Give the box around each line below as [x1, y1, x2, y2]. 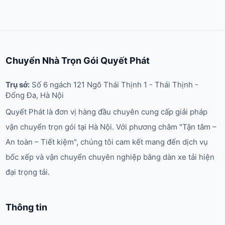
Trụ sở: [6, 80, 30, 90]
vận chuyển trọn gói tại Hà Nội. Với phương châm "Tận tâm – [6, 122, 217, 132]
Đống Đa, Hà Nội [6, 90, 64, 100]
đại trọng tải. [6, 167, 50, 177]
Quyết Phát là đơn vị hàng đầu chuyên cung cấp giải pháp [6, 107, 208, 117]
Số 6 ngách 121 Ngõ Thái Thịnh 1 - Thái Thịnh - [30, 80, 199, 90]
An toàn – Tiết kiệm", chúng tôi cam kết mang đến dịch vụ [6, 137, 208, 147]
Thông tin [6, 202, 48, 213]
